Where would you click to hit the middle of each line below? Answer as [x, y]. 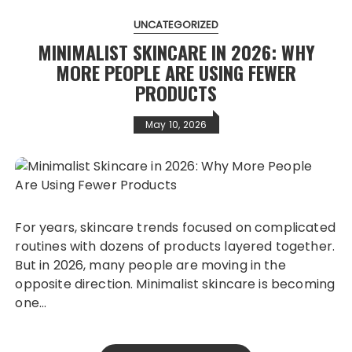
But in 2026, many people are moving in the [150, 266]
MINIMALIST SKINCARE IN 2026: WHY [176, 52]
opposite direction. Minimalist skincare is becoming [175, 284]
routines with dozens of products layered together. [175, 247]
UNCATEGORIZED [176, 25]
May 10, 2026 [176, 125]
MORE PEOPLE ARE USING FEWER [176, 73]
